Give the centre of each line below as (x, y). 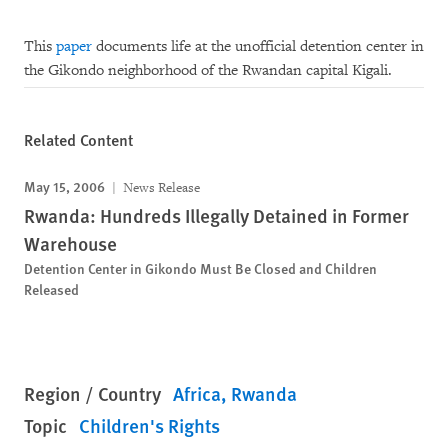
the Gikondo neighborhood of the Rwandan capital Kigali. (208, 70)
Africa (197, 393)
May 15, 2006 (64, 186)
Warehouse (70, 243)
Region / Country (92, 393)
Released (51, 289)
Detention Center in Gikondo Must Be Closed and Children (200, 268)
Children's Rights (149, 425)
